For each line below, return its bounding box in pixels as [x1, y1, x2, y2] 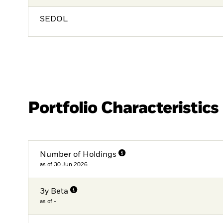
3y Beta [40, 188, 69, 196]
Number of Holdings [40, 150, 117, 159]
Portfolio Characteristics [28, 100, 219, 116]
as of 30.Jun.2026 [40, 161, 88, 167]
